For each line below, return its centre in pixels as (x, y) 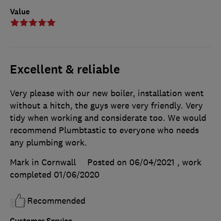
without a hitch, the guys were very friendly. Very (106, 105)
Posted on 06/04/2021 (131, 162)
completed (32, 174)
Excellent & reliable (65, 69)
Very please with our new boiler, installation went (107, 93)
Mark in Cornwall (43, 162)
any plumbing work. (48, 142)
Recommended (56, 201)
